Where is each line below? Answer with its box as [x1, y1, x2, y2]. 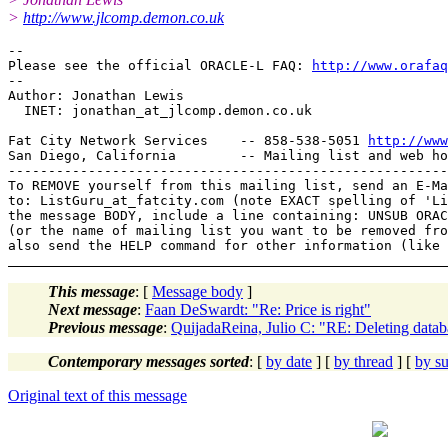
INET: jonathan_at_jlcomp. [8, 102, 224, 118]
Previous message [48, 318, 163, 336]
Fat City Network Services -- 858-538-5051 [8, 132, 368, 148]
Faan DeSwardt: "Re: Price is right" [145, 300, 371, 318]
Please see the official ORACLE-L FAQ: [8, 57, 312, 73]
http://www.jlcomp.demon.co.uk [23, 8, 224, 26]
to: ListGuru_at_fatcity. [8, 192, 200, 208]
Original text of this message [8, 386, 187, 404]
